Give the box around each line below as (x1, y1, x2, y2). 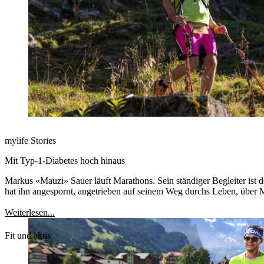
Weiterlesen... (5, 207, 55, 217)
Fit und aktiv (5, 230, 52, 240)
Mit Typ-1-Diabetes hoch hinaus (5, 156, 125, 166)
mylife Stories (5, 136, 56, 146)
